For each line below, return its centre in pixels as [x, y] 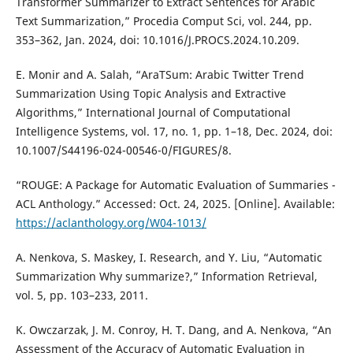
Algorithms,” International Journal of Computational [153, 112]
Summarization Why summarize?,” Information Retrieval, [166, 276]
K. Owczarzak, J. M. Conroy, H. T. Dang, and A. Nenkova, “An [173, 329]
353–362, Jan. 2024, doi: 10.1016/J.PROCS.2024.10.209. [157, 39]
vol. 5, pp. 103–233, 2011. [82, 295]
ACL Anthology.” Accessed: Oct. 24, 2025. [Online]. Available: [175, 203]
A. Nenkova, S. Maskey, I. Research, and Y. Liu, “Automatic [169, 257]
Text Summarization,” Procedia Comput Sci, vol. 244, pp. [163, 20]
